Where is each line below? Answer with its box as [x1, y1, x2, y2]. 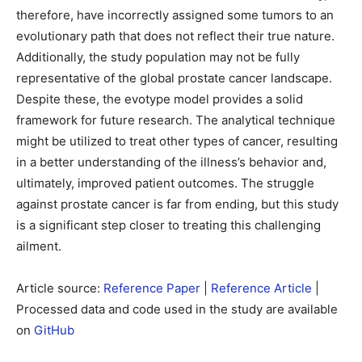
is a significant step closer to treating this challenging [16, 217, 321, 233]
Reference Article [211, 280, 312, 296]
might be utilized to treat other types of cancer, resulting [16, 133, 338, 149]
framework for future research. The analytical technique [16, 112, 335, 128]
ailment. [16, 238, 61, 254]
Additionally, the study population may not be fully [16, 49, 300, 65]
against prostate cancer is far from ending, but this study [16, 196, 339, 212]
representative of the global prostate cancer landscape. [16, 70, 332, 86]
